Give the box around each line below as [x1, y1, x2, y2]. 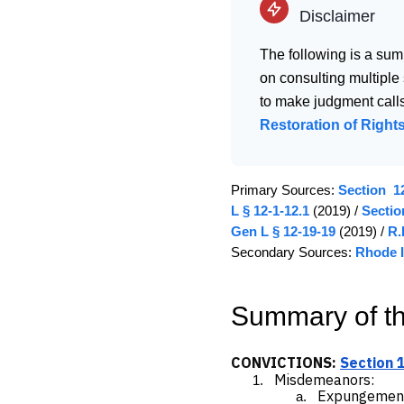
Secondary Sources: [231, 244, 355, 260]
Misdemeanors [274, 370, 371, 389]
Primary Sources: [231, 182, 338, 197]
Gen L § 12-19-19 [231, 224, 335, 239]
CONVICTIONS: [231, 353, 340, 372]
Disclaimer [299, 6, 375, 25]
